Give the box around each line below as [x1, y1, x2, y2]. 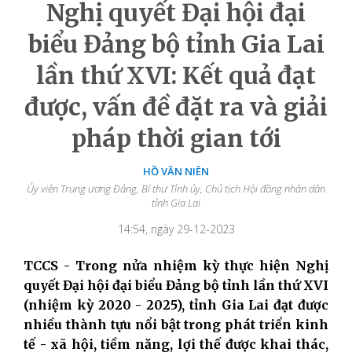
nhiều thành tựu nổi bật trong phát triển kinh [24, 316, 328, 332]
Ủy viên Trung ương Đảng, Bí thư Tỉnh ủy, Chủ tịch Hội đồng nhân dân [27, 181, 325, 196]
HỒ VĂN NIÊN [143, 163, 209, 178]
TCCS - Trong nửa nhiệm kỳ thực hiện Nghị [24, 257, 328, 273]
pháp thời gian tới [71, 123, 281, 153]
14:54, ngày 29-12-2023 [117, 221, 235, 236]
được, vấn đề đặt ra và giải [24, 91, 328, 122]
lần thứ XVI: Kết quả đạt [36, 60, 316, 90]
